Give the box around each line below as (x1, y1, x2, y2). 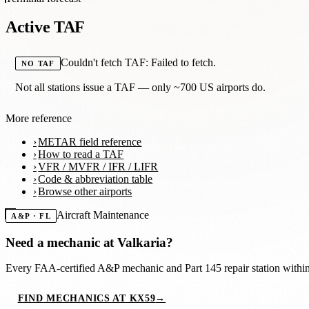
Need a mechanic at (6, 235, 118, 250)
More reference (6, 112, 72, 125)
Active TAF (6, 18, 86, 37)
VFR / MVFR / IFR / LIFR (38, 161, 159, 173)
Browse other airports (38, 186, 132, 198)
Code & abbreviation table (38, 173, 153, 186)
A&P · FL (11, 212, 51, 221)
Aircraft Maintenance (57, 209, 150, 221)
